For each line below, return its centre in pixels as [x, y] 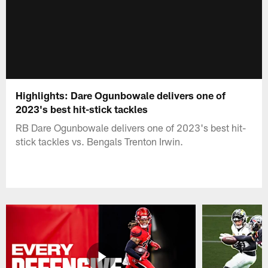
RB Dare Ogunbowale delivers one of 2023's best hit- [131, 127]
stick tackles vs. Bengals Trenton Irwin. [100, 141]
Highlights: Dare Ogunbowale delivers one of [121, 95]
